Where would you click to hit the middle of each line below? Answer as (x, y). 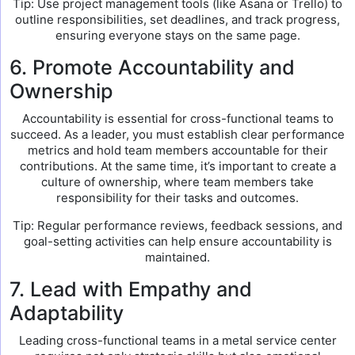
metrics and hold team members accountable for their (177, 150)
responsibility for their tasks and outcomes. (177, 198)
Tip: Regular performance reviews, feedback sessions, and (177, 225)
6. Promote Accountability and (152, 67)
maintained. (177, 257)
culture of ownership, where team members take (177, 182)
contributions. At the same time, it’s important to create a (177, 166)
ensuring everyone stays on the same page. (177, 35)
